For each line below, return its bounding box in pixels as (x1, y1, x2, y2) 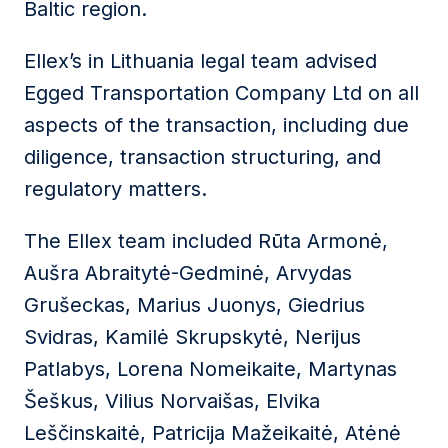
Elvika (266, 389, 320, 413)
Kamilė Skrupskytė (105, 325, 283, 349)
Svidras (24, 325, 93, 349)
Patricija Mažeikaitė (152, 421, 333, 445)
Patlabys (24, 357, 105, 381)
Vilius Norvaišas (105, 389, 254, 413)
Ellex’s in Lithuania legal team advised (24, 49, 377, 73)
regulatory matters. (24, 177, 207, 201)
